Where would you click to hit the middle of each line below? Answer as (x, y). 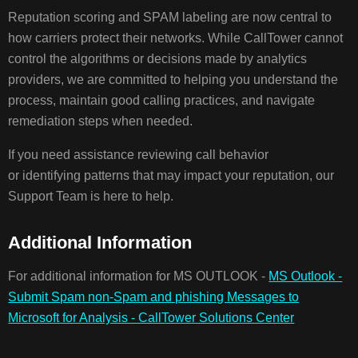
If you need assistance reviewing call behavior (139, 155)
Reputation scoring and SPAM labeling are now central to (170, 18)
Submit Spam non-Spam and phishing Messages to (154, 297)
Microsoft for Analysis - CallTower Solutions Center (151, 318)
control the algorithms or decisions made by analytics (158, 59)
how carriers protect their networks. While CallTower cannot (176, 38)
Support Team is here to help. (93, 197)
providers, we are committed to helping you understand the (173, 80)
